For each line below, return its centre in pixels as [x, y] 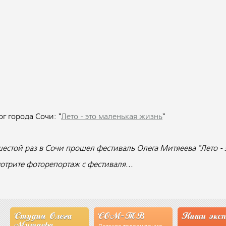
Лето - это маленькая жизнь [112, 117]
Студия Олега [43, 217]
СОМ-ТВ [121, 217]
